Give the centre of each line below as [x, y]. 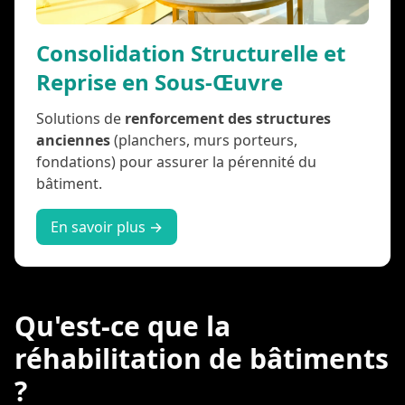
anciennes [73, 140]
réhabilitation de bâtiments [202, 358]
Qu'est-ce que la [122, 325]
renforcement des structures [228, 118]
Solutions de [80, 118]
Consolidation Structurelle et [191, 52]
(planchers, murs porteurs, [204, 140]
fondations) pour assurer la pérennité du [176, 161]
